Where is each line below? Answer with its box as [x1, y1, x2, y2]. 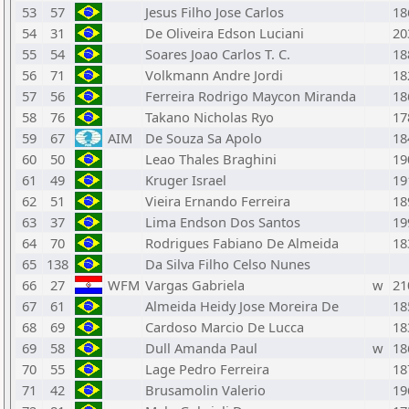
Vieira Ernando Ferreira [145, 192, 290, 210]
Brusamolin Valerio [145, 381, 266, 399]
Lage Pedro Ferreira [145, 360, 269, 378]
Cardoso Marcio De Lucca [145, 318, 304, 336]
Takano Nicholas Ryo [145, 108, 274, 126]
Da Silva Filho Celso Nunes [145, 255, 310, 273]
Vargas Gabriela [145, 276, 245, 294]
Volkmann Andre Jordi [145, 66, 283, 84]
